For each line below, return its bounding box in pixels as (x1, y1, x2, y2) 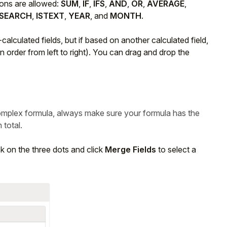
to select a (156, 144, 196, 155)
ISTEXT (36, 11, 64, 21)
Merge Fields (105, 144, 156, 155)
